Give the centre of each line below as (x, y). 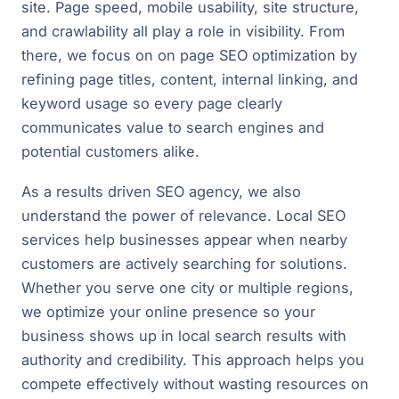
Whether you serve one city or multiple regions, (187, 288)
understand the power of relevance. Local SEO (183, 216)
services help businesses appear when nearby (184, 240)
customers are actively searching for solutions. (184, 264)
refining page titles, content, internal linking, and (190, 80)
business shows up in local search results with (184, 336)
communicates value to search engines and (173, 128)
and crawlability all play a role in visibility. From (183, 32)
